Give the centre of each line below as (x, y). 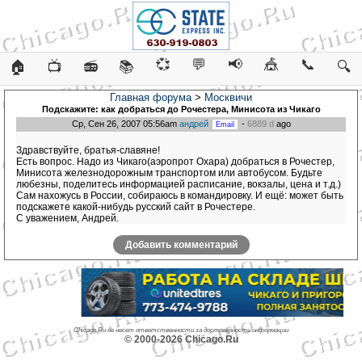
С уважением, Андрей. (67, 219)
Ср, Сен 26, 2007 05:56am (125, 124)
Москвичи (228, 97)
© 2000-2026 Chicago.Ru (181, 339)
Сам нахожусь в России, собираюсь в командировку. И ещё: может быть (180, 196)
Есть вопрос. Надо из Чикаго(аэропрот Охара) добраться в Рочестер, (175, 162)
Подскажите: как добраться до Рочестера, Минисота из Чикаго (181, 109)
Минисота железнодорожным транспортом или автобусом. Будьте (169, 173)
